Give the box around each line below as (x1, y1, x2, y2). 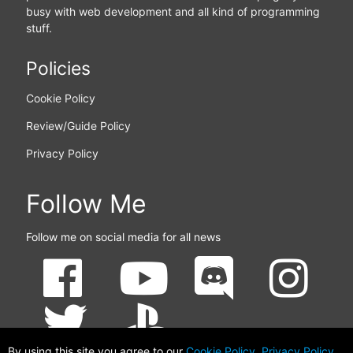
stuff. (25, 21, 52, 35)
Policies (25, 58, 91, 80)
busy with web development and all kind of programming (25, 5, 320, 19)
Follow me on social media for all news (25, 229, 221, 243)
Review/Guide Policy (25, 119, 131, 133)
